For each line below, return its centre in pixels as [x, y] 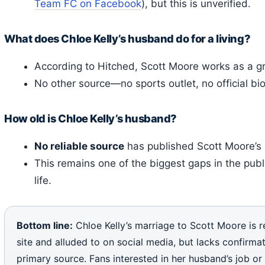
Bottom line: [45, 225]
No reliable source [79, 146]
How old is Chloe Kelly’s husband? [91, 118]
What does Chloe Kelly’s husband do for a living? [127, 38]
